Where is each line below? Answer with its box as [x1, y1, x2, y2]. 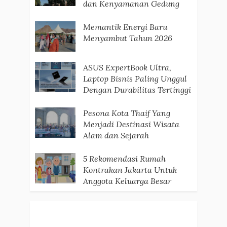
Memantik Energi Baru [83, 22, 167, 32]
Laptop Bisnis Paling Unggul [83, 73, 187, 84]
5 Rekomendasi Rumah [83, 154, 166, 164]
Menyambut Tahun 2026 [83, 33, 172, 44]
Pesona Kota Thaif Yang [83, 108, 170, 119]
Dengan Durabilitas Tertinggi [83, 85, 191, 95]
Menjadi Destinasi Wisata [83, 119, 179, 130]
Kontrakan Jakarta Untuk [83, 165, 177, 175]
